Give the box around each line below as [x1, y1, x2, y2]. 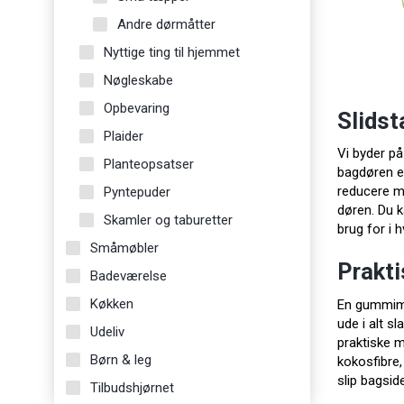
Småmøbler [90, 239, 159, 256]
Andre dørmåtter [117, 15, 216, 32]
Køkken [90, 295, 133, 312]
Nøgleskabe [104, 71, 173, 88]
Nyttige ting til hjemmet [104, 43, 240, 60]
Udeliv [90, 323, 124, 340]
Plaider [104, 127, 143, 144]
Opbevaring [104, 99, 170, 116]
